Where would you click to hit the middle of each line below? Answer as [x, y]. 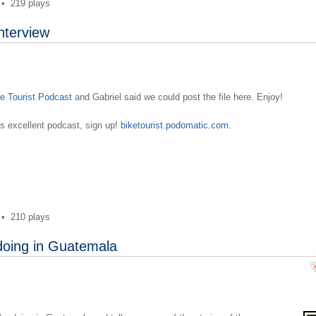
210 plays [30, 217]
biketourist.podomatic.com [174, 125]
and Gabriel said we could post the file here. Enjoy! [177, 97]
